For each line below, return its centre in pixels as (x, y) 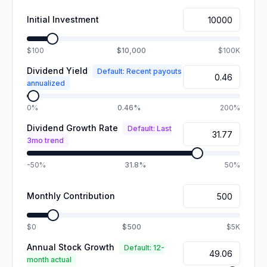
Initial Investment (63, 19)
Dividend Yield (57, 71)
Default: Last (150, 128)
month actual (49, 260)
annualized (46, 83)
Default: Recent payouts (139, 71)
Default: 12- (144, 248)
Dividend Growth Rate (72, 128)
